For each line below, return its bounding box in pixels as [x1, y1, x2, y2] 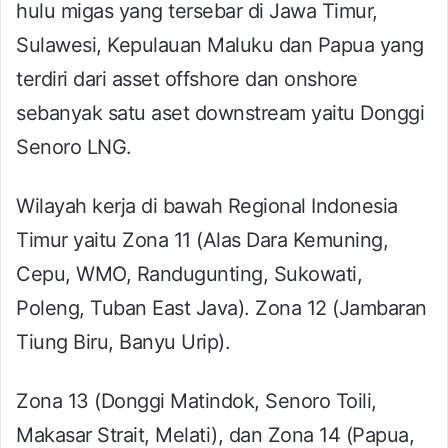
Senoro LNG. [16, 134, 132, 159]
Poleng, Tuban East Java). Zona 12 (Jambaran [16, 295, 427, 320]
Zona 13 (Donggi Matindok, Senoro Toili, [16, 388, 377, 413]
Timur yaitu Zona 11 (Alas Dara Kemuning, [16, 227, 388, 252]
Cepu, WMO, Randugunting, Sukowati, [16, 261, 362, 286]
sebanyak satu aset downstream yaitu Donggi [16, 100, 424, 125]
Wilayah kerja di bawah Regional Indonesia [16, 193, 398, 218]
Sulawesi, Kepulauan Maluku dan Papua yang [16, 32, 424, 57]
